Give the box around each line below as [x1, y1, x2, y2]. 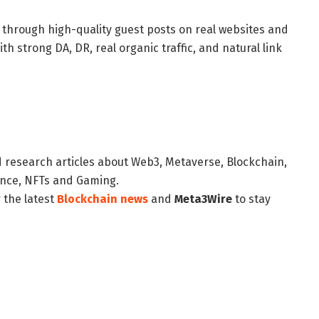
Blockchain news [57, 192, 148, 206]
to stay [232, 192, 271, 206]
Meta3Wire [174, 192, 232, 206]
